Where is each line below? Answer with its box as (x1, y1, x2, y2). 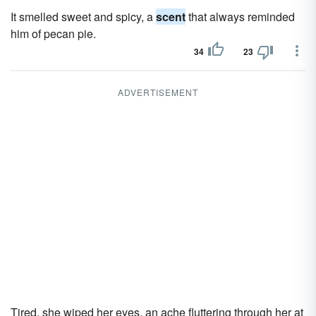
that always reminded (186, 8, 295, 25)
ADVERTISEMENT (118, 86, 198, 98)
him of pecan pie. (11, 25, 96, 42)
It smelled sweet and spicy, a (11, 8, 156, 25)
